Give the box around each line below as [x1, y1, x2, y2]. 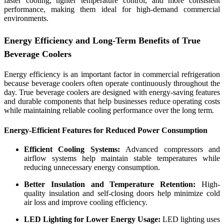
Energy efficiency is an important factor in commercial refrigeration [4, 70, 220, 79]
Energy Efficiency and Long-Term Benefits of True [4, 35, 200, 46]
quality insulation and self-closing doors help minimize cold [24, 188, 220, 197]
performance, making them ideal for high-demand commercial [4, 5, 220, 14]
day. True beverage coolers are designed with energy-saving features [4, 88, 220, 97]
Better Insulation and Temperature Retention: [24, 179, 196, 188]
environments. [4, 14, 50, 23]
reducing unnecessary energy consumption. [24, 162, 160, 171]
